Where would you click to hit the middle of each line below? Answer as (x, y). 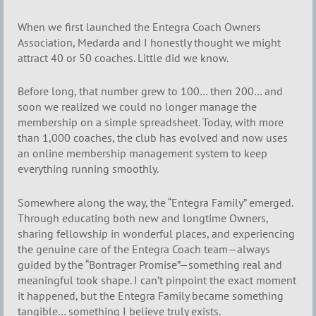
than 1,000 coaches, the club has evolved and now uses (153, 138)
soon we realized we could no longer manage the (137, 107)
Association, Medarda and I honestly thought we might (149, 42)
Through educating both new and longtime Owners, (143, 218)
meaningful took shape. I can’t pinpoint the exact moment (157, 280)
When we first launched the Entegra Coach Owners (139, 26)
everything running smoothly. (88, 169)
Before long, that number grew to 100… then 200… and (150, 91)
